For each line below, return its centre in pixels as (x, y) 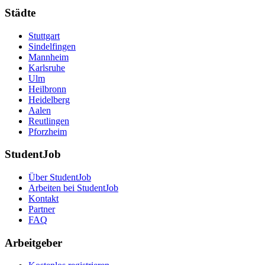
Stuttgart (44, 35)
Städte (20, 12)
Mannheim (49, 57)
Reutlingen (49, 121)
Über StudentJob (60, 177)
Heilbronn (47, 89)
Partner (42, 209)
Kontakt (43, 198)
